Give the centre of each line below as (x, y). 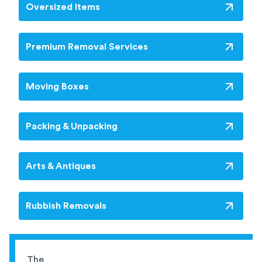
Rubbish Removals (66, 206)
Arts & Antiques (61, 166)
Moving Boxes (57, 87)
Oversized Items (63, 7)
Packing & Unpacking (72, 127)
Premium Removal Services (87, 47)
